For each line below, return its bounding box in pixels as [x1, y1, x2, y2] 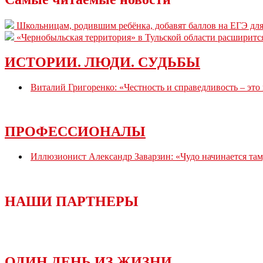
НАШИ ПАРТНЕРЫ [5, 194, 139, 210]
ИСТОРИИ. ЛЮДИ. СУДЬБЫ [5, 54, 200, 70]
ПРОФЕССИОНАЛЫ [5, 124, 146, 140]
